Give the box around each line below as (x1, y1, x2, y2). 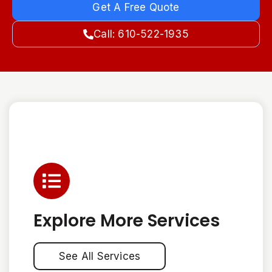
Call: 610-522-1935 (93, 28, 189, 40)
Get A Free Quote (92, 1, 180, 13)
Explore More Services (33, 209, 220, 233)
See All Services (59, 250, 141, 262)
